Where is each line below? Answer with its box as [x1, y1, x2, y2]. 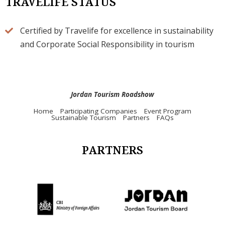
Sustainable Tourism [51, 113, 116, 122]
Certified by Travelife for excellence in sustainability [20, 25, 214, 36]
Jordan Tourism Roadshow [71, 89, 154, 99]
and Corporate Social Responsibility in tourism [20, 38, 195, 50]
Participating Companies [60, 106, 137, 116]
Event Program [144, 106, 191, 116]
